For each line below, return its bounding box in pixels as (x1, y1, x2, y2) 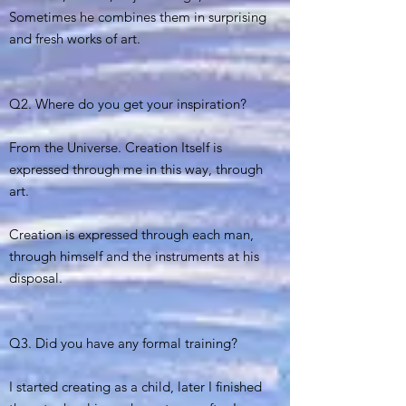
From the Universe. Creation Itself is (9, 139, 222, 157)
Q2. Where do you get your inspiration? (9, 95, 246, 113)
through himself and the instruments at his (9, 247, 259, 266)
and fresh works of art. (9, 30, 140, 48)
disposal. (9, 269, 63, 287)
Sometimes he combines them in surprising (9, 8, 266, 26)
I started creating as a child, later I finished (9, 378, 262, 396)
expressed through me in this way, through (9, 160, 263, 179)
